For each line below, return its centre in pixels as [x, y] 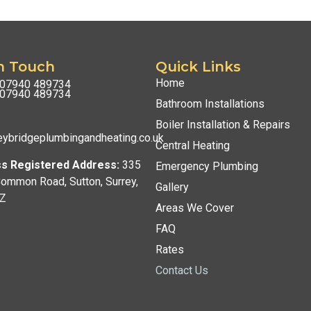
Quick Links [198, 66]
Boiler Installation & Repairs [222, 124]
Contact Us [182, 270]
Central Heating [192, 145]
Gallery [172, 187]
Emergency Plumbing [207, 166]
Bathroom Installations [210, 103]
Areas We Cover [194, 208]
